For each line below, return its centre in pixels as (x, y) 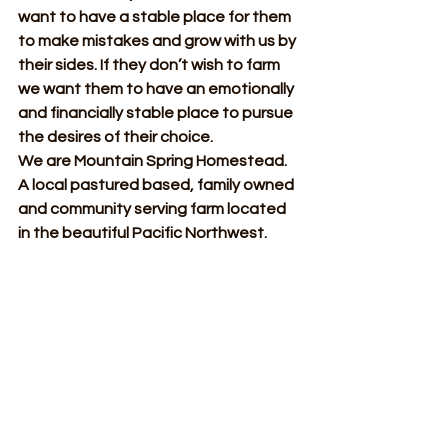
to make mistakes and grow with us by (158, 41)
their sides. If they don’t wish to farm (150, 65)
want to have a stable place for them (156, 17)
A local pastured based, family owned (157, 185)
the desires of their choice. (115, 137)
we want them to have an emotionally (157, 89)
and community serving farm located (153, 209)
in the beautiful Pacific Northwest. (142, 233)
